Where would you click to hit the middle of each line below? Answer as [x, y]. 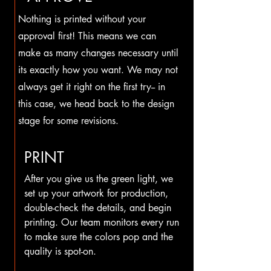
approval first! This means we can [87, 36]
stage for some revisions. [68, 121]
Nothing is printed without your [82, 19]
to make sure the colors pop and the [99, 237]
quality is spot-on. [60, 251]
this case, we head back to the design [96, 104]
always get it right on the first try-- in [92, 87]
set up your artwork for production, [96, 193]
